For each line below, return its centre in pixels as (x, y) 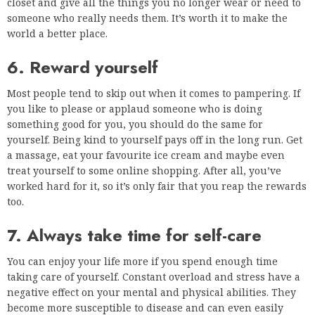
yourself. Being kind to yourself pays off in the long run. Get (155, 140)
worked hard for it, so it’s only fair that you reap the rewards (157, 186)
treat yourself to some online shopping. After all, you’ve (144, 171)
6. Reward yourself (83, 67)
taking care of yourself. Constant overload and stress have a (154, 277)
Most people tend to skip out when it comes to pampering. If (154, 94)
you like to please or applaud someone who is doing (135, 109)
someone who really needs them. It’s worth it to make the (147, 18)
